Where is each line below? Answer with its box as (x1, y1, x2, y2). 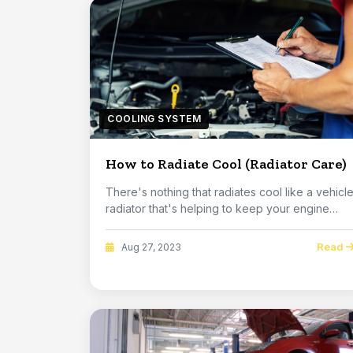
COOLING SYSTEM (107, 113, 201, 124)
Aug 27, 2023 (119, 240, 181, 253)
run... (106, 218, 129, 232)
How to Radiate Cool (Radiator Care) (106, 155, 347, 173)
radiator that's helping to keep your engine (106, 202, 329, 215)
